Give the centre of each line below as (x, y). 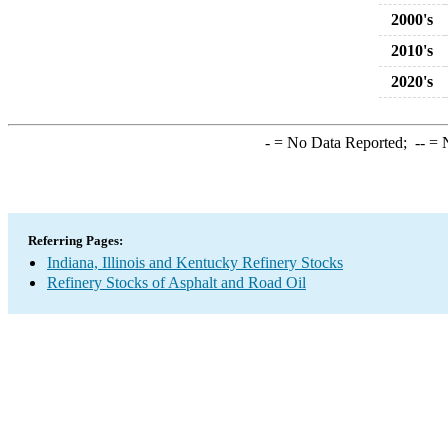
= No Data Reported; (342, 142)
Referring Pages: (75, 240)
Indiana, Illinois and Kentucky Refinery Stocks (195, 262)
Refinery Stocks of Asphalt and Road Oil (176, 282)
